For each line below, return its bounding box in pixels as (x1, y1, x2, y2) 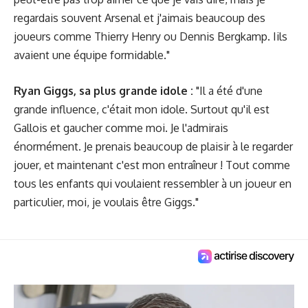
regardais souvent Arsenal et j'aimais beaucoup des (14, 10, 265, 25)
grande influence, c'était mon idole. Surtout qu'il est (14, 102, 269, 116)
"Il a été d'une (193, 84, 263, 98)
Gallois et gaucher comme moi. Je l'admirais (14, 121, 228, 135)
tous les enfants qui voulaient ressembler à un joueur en (14, 177, 291, 190)
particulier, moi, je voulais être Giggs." (14, 195, 199, 209)
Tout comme (225, 158, 290, 172)
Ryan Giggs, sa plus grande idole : (14, 84, 193, 98)
